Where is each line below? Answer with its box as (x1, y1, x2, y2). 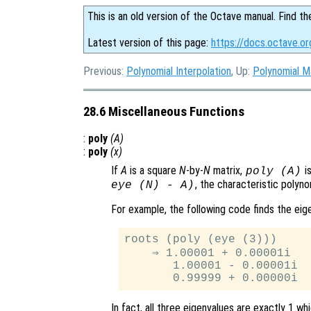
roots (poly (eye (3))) (124, 233, 278, 246)
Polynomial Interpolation (126, 65, 231, 78)
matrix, (210, 164, 245, 178)
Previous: (83, 65, 126, 78)
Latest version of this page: (87, 36, 211, 49)
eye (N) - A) (111, 179, 194, 192)
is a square (127, 164, 179, 178)
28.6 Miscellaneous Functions (83, 103, 244, 119)
